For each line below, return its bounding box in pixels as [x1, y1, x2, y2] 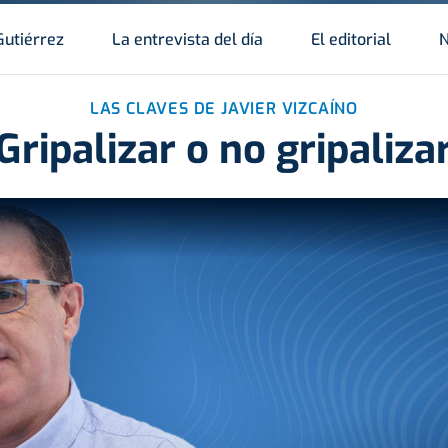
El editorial [311, 28, 391, 50]
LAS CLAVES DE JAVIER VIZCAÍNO [89, 97, 359, 119]
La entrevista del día [112, 28, 263, 50]
